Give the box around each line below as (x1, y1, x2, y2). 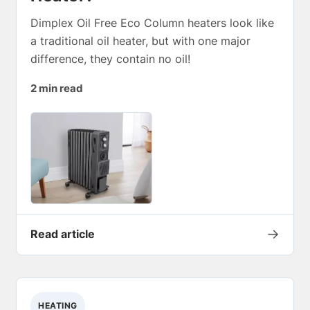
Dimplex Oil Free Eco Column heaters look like (30, 16, 274, 30)
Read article (30, 227, 95, 241)
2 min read (30, 82, 83, 95)
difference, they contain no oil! (30, 52, 190, 66)
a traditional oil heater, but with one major (30, 34, 250, 48)
